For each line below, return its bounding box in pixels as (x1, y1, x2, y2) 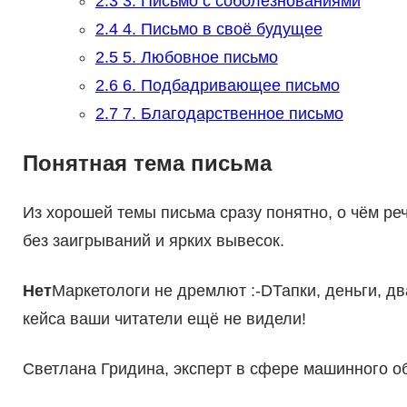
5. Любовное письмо (117, 48, 278, 67)
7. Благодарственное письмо (117, 104, 343, 124)
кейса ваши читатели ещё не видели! (22, 310, 306, 329)
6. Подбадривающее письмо (117, 76, 340, 95)
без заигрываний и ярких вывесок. (22, 232, 284, 251)
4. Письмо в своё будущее (117, 20, 323, 39)
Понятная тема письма (22, 151, 272, 176)
